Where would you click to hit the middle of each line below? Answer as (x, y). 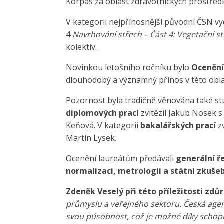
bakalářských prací (178, 126)
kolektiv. (81, 47)
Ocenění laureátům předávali (121, 159)
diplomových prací (102, 113)
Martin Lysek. (91, 138)
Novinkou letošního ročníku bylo (129, 68)
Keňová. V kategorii (103, 126)
